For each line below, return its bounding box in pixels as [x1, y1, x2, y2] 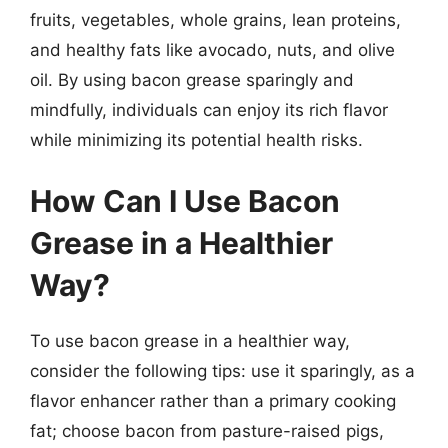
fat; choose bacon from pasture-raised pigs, [30, 421, 384, 441]
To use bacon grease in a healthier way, [30, 331, 350, 351]
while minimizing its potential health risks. [30, 129, 363, 150]
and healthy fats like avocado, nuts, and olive [30, 39, 395, 60]
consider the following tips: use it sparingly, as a [30, 361, 415, 381]
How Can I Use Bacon [30, 183, 340, 219]
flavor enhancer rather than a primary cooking [30, 391, 396, 411]
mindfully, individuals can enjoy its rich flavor [30, 99, 388, 120]
